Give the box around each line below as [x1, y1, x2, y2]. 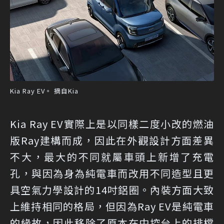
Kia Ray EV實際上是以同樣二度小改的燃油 [10, 116, 214, 131]
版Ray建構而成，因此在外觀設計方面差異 [10, 133, 214, 148]
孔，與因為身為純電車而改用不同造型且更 [10, 166, 214, 181]
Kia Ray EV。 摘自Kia [10, 86, 78, 96]
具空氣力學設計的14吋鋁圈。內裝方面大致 [10, 182, 214, 197]
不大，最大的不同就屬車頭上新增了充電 [10, 149, 214, 164]
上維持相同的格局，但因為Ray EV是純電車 [10, 199, 214, 214]
